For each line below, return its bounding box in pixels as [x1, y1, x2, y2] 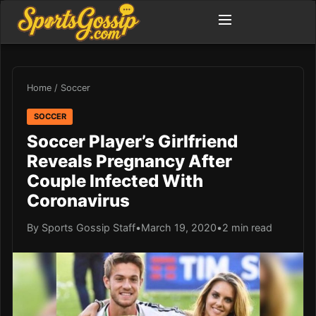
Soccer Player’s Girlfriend [27, 130, 238, 152]
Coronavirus [27, 190, 130, 211]
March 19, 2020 [141, 221, 217, 233]
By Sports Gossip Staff [27, 221, 135, 233]
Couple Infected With [27, 170, 203, 191]
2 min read [222, 221, 272, 233]
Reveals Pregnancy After [27, 150, 232, 171]
